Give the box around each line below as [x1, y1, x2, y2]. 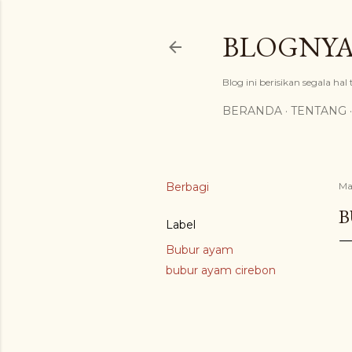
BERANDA [222, 104, 282, 118]
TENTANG [291, 104, 346, 118]
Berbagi [166, 180, 209, 194]
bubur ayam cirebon [166, 263, 276, 277]
